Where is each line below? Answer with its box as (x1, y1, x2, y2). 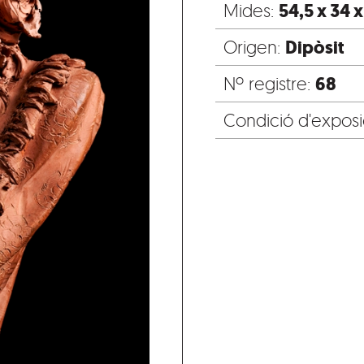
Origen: (223, 36, 285, 58)
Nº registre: (223, 72, 315, 95)
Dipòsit (285, 35, 344, 61)
